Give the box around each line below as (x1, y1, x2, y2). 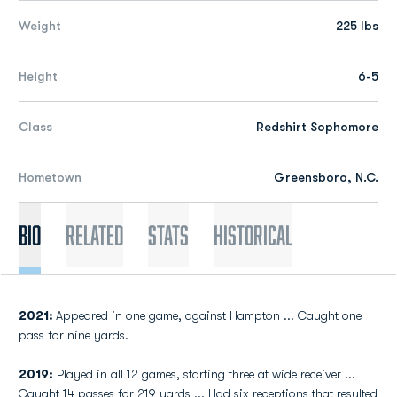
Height (19, 69, 58, 83)
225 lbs (336, 19, 378, 33)
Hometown (19, 170, 82, 184)
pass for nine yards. (19, 328, 128, 342)
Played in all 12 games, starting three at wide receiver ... (53, 367, 355, 381)
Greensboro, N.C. (274, 170, 378, 184)
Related (66, 220, 123, 250)
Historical (214, 220, 292, 250)
